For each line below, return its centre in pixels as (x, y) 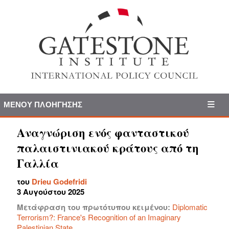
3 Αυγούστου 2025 (51, 191)
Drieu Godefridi (59, 181)
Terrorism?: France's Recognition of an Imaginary (99, 217)
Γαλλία (38, 163)
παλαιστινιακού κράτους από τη (108, 148)
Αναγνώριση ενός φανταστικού (103, 132)
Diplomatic (190, 207)
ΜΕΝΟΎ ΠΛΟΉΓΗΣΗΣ (43, 104)
